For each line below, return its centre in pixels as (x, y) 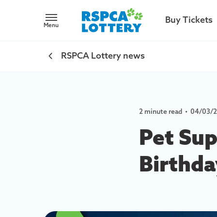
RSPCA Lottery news (103, 56)
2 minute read (161, 112)
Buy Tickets (189, 20)
